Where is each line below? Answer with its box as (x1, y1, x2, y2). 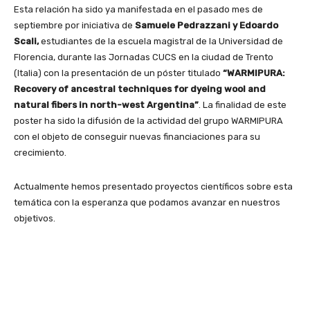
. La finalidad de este (199, 99, 286, 110)
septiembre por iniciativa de (14, 19, 135, 30)
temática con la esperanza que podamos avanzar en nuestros (14, 197, 280, 208)
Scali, (14, 35, 39, 46)
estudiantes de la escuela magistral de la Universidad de (39, 35, 283, 46)
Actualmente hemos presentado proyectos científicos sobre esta (14, 181, 293, 192)
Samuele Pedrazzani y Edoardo (135, 19, 278, 30)
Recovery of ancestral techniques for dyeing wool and (14, 83, 266, 94)
